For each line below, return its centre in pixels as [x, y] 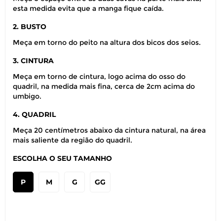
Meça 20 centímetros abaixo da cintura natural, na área [109, 130]
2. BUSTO [30, 27]
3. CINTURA [33, 61]
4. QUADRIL [34, 114]
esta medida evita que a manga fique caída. [88, 8]
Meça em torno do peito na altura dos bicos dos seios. [107, 42]
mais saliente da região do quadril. [73, 140]
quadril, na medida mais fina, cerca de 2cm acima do [104, 86]
